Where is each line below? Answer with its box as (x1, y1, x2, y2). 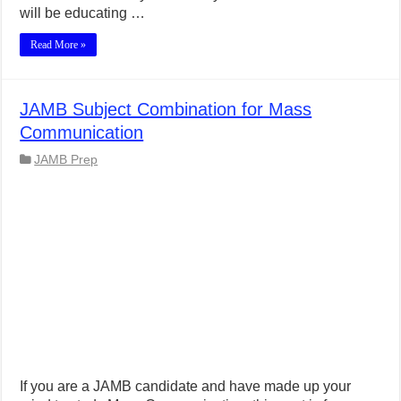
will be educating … (20, 5, 146, 21)
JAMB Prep (34, 153, 98, 167)
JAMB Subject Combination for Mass (20, 99, 312, 120)
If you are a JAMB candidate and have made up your (20, 378, 352, 394)
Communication (20, 123, 144, 143)
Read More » (30, 38, 87, 52)
